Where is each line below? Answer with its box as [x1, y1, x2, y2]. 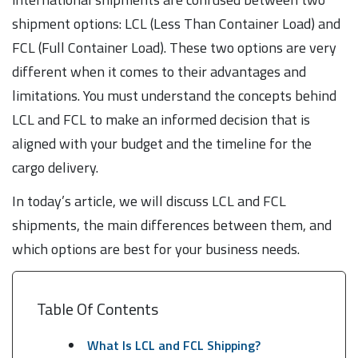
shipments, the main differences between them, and [12, 213, 332, 236]
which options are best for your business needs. [12, 237, 303, 260]
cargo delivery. [12, 156, 101, 178]
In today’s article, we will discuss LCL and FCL [12, 189, 286, 212]
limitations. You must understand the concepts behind [12, 84, 336, 106]
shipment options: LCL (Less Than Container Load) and [12, 12, 340, 34]
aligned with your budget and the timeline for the [12, 132, 312, 154]
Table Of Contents [37, 296, 158, 321]
